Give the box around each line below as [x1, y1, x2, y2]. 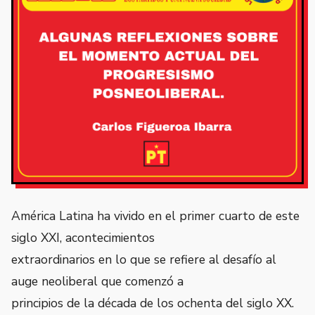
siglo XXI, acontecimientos [11, 229, 155, 246]
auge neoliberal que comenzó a [11, 272, 184, 290]
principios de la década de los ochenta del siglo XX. [11, 294, 294, 311]
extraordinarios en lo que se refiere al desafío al [11, 250, 276, 268]
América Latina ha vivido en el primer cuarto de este [11, 207, 300, 224]
